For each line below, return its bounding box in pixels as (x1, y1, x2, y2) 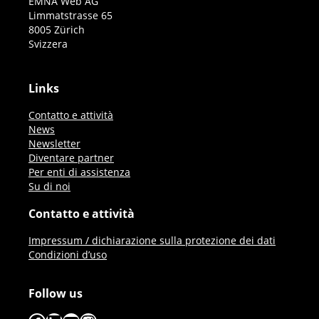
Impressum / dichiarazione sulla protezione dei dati (28, 233, 276, 247)
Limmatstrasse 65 (28, 8, 113, 22)
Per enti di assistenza (28, 164, 130, 179)
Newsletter (28, 136, 80, 150)
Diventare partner (28, 150, 114, 164)
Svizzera (28, 36, 68, 51)
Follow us (28, 285, 83, 301)
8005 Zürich (28, 22, 85, 36)
